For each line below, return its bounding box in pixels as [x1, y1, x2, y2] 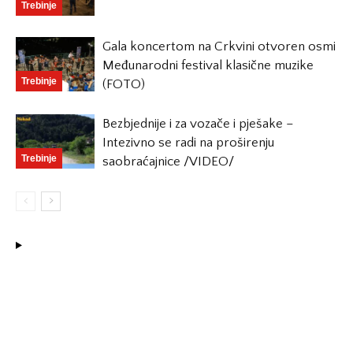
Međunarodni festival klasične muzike [102, 58, 314, 72]
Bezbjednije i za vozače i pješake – [102, 117, 294, 131]
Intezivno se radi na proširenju [102, 136, 274, 150]
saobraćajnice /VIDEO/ [102, 154, 234, 169]
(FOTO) [102, 77, 145, 91]
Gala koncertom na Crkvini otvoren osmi [102, 39, 336, 54]
